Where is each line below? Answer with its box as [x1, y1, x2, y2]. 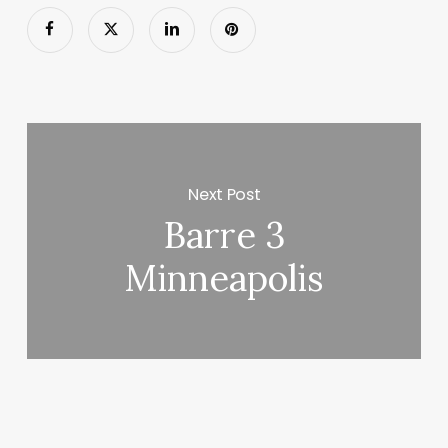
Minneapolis [124, 255, 325, 302]
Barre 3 [163, 212, 285, 259]
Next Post [188, 182, 261, 206]
